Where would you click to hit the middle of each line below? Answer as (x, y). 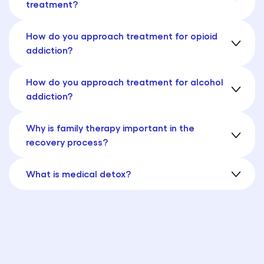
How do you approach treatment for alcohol (125, 82)
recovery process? (67, 142)
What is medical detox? (78, 174)
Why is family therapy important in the (110, 128)
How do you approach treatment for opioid (122, 36)
